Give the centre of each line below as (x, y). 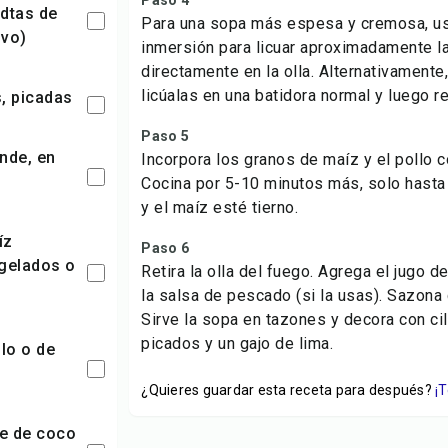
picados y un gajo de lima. (237, 343)
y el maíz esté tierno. (220, 207)
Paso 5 (165, 136)
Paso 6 (165, 248)
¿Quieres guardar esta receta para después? (286, 390)
